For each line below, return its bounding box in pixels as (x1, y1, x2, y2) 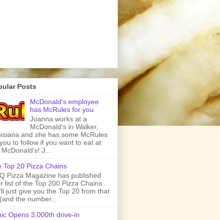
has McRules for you (29, 106, 94, 114)
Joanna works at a (29, 115, 87, 123)
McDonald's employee (29, 98, 99, 106)
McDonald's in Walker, (29, 123, 98, 131)
